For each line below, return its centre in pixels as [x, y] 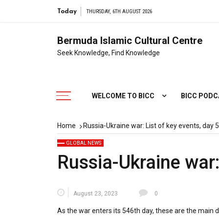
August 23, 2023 [96, 194]
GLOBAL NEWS [84, 143]
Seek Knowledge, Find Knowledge [109, 53]
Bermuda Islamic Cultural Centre [130, 40]
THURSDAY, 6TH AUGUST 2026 [119, 11]
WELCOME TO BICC [123, 96]
